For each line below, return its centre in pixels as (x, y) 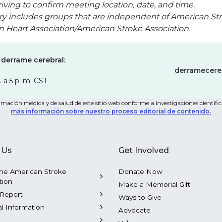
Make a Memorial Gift (154, 184)
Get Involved (144, 150)
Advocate (135, 210)
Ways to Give (140, 197)
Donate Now (140, 171)
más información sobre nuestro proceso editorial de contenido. (111, 111)
